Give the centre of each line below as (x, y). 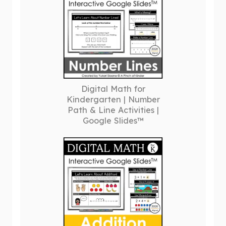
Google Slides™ (113, 121)
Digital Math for (113, 89)
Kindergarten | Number (113, 99)
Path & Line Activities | (113, 110)
